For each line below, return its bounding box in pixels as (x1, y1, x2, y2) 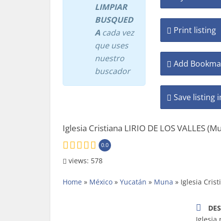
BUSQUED (95, 14, 133, 25)
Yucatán (120, 177, 147, 186)
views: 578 (67, 156, 103, 165)
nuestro (95, 53, 124, 64)
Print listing (171, 25, 216, 36)
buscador (95, 66, 130, 76)
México (89, 177, 112, 186)
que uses (95, 40, 128, 51)
